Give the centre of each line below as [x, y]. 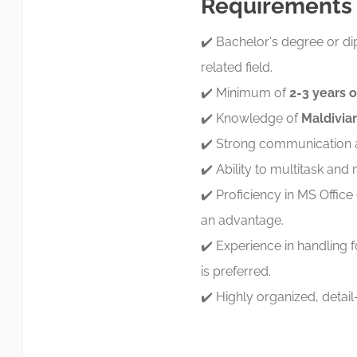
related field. [236, 67]
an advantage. [243, 220]
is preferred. [235, 271]
